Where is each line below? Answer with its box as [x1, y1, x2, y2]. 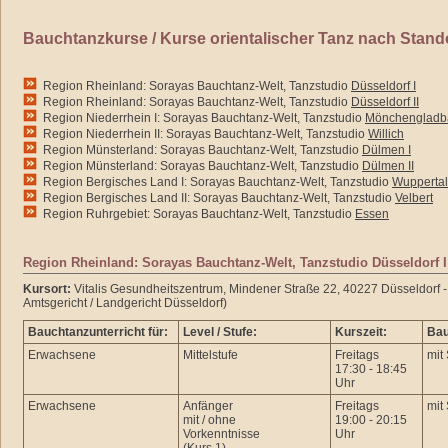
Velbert [395, 191, 433, 205]
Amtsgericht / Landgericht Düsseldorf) [23, 296, 227, 310]
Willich [368, 127, 404, 141]
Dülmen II [362, 159, 414, 173]
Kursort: [23, 282, 71, 296]
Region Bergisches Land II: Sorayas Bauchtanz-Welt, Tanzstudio [37, 191, 395, 205]
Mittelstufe [183, 348, 238, 362]
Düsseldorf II [351, 95, 419, 109]
